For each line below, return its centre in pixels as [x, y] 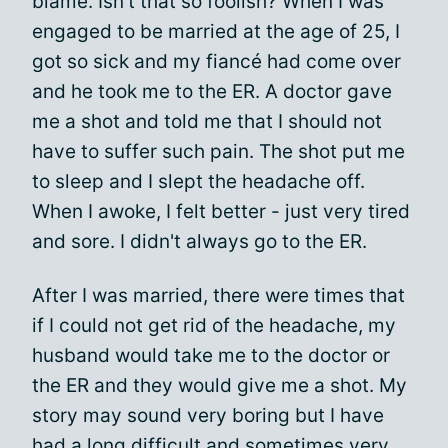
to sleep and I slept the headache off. [198, 181]
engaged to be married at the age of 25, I [216, 31]
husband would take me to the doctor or [211, 355]
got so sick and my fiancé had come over [216, 61]
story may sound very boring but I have [208, 415]
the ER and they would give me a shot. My [219, 385]
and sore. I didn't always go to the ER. [199, 241]
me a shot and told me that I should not [207, 121]
